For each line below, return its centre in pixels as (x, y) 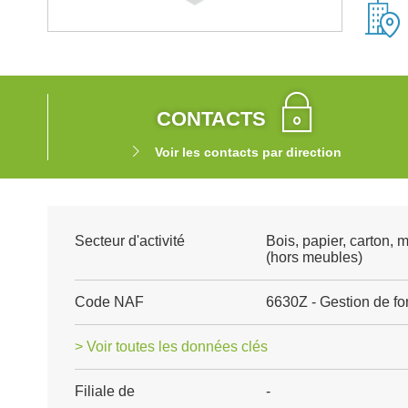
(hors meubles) (314, 257)
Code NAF (109, 302)
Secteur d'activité (130, 241)
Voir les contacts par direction (248, 152)
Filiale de (105, 391)
